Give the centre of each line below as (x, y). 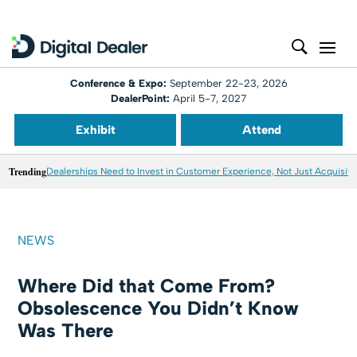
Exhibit (95, 130)
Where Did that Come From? (147, 286)
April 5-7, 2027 (208, 98)
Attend (262, 130)
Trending (28, 172)
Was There (66, 330)
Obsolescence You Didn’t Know (159, 308)
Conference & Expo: (120, 83)
